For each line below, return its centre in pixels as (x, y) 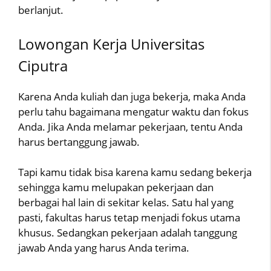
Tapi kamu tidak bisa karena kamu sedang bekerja (135, 172)
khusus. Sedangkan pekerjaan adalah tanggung (128, 233)
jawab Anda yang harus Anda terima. (104, 248)
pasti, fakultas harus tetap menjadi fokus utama (129, 218)
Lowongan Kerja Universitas (111, 44)
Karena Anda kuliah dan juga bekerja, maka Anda (132, 96)
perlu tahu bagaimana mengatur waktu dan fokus (133, 111)
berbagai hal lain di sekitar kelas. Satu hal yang (126, 203)
